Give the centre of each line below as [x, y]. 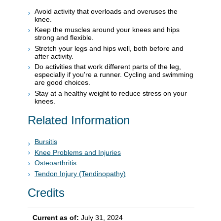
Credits [46, 192]
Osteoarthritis [55, 163]
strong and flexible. [64, 38]
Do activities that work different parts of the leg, [108, 67]
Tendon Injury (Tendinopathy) [80, 173]
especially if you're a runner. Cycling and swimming [114, 75]
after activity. [54, 56]
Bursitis [46, 141]
